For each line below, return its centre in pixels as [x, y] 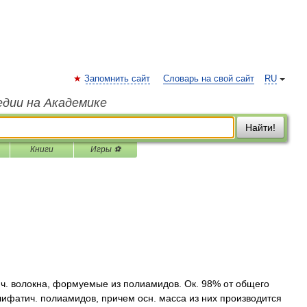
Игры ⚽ [106, 149]
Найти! [260, 127]
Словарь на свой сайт [209, 79]
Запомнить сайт [117, 79]
